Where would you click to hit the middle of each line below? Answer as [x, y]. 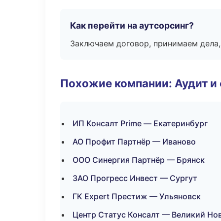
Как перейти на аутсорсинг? [132, 25]
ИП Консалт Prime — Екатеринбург [140, 123]
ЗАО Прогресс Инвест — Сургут [135, 178]
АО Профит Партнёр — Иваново [134, 142]
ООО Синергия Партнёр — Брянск [139, 160]
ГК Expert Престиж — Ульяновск [137, 196]
